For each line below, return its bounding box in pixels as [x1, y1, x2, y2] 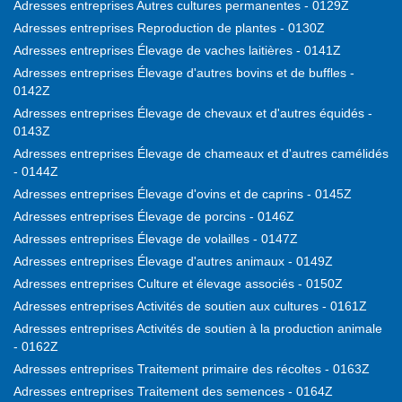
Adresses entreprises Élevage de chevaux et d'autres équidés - [13, 106, 372, 121]
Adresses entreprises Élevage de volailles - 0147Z [13, 232, 298, 247]
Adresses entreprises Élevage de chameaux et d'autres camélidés [13, 146, 389, 162]
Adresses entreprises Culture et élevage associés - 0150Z [13, 276, 343, 292]
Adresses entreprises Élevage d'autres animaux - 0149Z [13, 254, 333, 269]
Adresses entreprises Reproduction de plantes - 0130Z [13, 21, 325, 36]
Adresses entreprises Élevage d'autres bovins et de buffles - [13, 66, 354, 81]
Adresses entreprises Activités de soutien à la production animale [13, 321, 382, 336]
